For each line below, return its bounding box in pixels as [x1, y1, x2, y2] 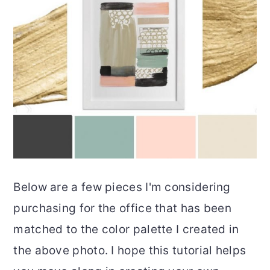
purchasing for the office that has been [13, 201, 232, 215]
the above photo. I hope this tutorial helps [13, 243, 246, 257]
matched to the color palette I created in [13, 222, 239, 236]
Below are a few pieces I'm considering [13, 180, 231, 194]
